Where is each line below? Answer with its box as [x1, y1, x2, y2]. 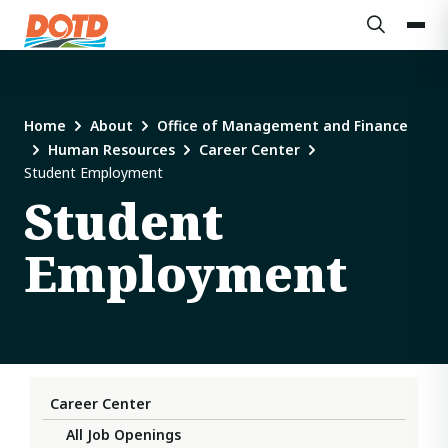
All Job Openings [66, 425, 181, 445]
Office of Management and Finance [157, 116, 408, 135]
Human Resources [48, 140, 175, 159]
